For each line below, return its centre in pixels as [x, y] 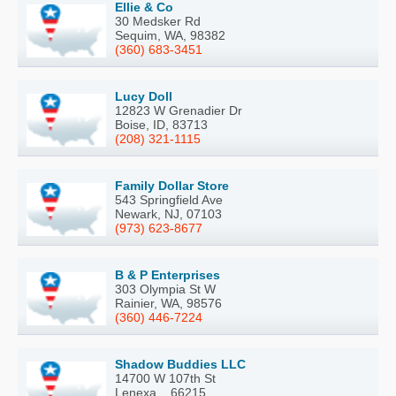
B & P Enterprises [168, 275]
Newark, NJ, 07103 [168, 214]
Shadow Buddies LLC [180, 365]
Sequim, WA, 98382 [170, 36]
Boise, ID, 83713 [161, 125]
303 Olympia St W [165, 289]
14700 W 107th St [165, 379]
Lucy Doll [144, 97]
